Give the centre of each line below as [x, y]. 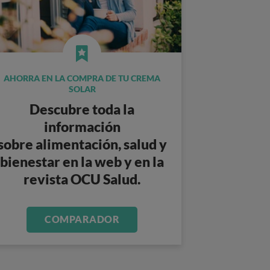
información [82, 127]
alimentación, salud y [101, 144]
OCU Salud [104, 179]
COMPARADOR [82, 219]
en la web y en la [112, 162]
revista [47, 179]
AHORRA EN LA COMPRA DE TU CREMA [82, 78]
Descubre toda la [82, 109]
